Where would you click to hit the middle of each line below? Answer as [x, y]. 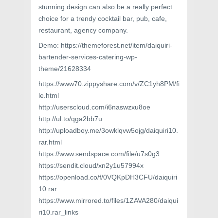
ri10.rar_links [58, 212]
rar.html [50, 142]
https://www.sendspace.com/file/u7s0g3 [99, 154]
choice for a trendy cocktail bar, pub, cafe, [103, 19]
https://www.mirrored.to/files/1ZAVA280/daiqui [108, 201]
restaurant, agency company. [83, 30]
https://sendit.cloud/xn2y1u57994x [91, 166]
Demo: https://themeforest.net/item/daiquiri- [105, 45]
